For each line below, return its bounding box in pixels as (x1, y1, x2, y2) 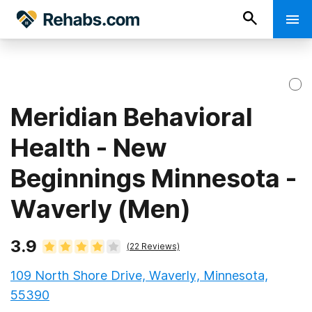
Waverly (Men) (10, 194, 191, 224)
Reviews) (139, 241, 180, 251)
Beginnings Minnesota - (10, 163, 297, 194)
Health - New (10, 132, 167, 163)
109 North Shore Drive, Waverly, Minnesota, (10, 268, 268, 283)
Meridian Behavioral (10, 102, 253, 132)
